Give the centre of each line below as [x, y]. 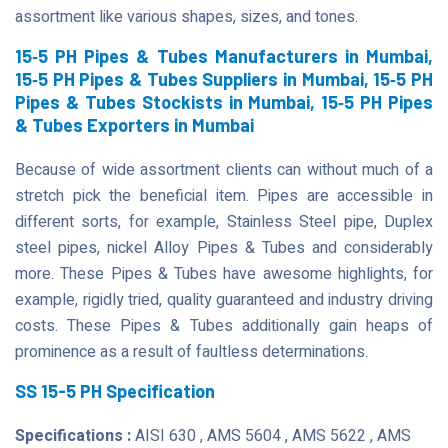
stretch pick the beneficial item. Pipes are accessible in [224, 196]
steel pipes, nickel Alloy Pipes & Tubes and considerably [224, 248]
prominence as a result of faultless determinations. [191, 352]
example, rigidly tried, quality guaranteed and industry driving [224, 300]
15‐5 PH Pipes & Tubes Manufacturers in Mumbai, [224, 56]
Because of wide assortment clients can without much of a [224, 170]
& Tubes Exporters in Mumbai [134, 125]
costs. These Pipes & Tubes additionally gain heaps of [224, 326]
